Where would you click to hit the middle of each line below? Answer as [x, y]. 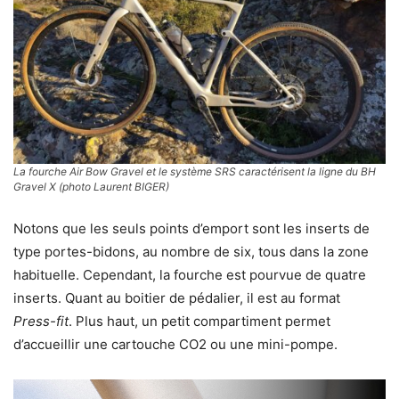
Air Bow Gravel [106, 172]
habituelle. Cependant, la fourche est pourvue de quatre [190, 275]
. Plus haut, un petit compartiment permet [199, 322]
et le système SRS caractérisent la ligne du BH [260, 172]
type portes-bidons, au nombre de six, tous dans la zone [191, 252]
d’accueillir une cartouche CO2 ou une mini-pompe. [175, 345]
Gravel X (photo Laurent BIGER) [91, 187]
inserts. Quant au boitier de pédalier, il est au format [177, 298]
